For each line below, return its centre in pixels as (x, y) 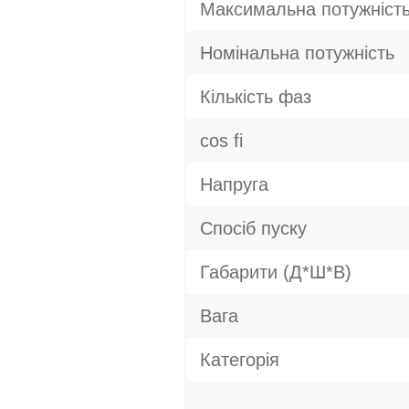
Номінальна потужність (297, 53)
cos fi (221, 141)
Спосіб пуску (253, 228)
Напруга (234, 184)
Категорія (240, 360)
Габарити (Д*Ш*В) (276, 272)
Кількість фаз (256, 97)
